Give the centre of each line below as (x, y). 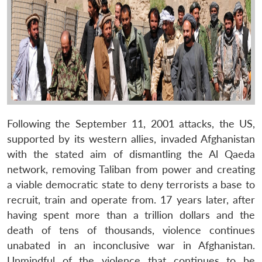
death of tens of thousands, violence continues (131, 230)
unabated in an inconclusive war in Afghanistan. (131, 245)
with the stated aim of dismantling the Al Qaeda (131, 154)
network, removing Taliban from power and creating (131, 169)
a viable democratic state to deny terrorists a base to (131, 184)
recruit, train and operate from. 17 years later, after (131, 199)
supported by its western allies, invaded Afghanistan (131, 139)
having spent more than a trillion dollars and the (131, 215)
